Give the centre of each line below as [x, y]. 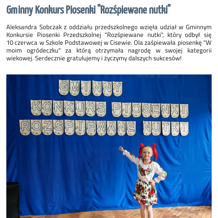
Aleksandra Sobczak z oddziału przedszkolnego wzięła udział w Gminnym [109, 27]
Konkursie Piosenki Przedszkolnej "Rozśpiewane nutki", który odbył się [109, 34]
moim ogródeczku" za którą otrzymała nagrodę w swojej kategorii [109, 50]
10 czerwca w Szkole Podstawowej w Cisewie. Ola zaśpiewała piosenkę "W [109, 42]
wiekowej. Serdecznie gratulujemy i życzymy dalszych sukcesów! [94, 58]
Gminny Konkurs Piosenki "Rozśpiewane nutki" [89, 10]
